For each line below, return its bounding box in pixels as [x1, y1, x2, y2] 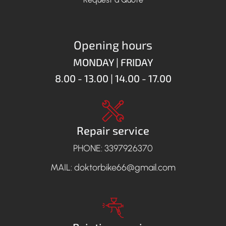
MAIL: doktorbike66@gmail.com [50, 161, 176, 173]
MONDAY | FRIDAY [73, 55, 153, 68]
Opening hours [74, 37, 152, 52]
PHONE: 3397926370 [73, 142, 153, 154]
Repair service [77, 123, 149, 137]
